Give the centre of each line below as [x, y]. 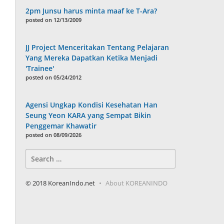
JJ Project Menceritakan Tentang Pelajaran [97, 47]
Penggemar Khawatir [61, 126]
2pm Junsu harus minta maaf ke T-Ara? [91, 11]
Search [37, 154]
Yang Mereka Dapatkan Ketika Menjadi [92, 58]
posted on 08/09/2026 [54, 135]
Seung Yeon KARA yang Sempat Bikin [88, 115]
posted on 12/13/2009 [54, 20]
